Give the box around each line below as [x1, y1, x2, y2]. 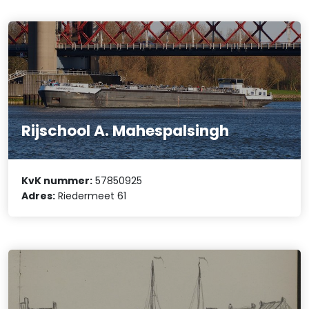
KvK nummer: [21, 173, 93, 188]
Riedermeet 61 [55, 188, 127, 203]
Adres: [21, 188, 56, 203]
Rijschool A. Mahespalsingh [21, 120, 230, 142]
